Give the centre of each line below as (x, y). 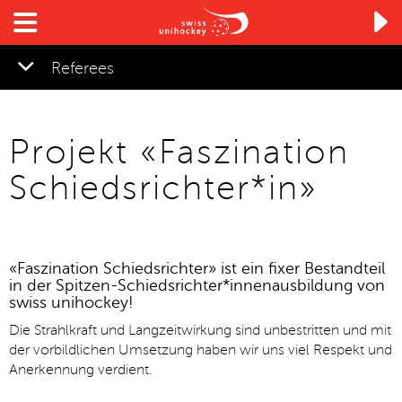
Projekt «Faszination (179, 153)
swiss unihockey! (71, 302)
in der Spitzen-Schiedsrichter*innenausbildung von (197, 285)
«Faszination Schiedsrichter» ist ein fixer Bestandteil (197, 268)
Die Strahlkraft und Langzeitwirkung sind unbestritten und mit (200, 330)
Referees (83, 68)
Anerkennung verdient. (81, 370)
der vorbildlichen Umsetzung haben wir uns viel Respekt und (201, 350)
